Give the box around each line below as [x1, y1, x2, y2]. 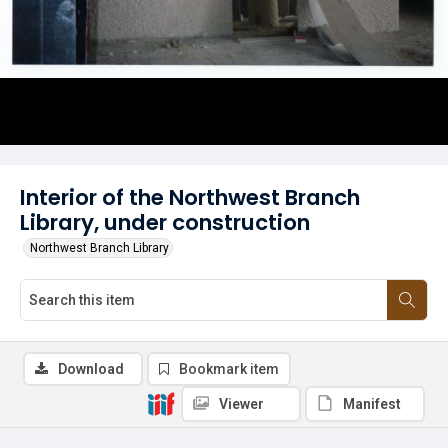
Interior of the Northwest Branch [20, 182, 360, 213]
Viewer [219, 396, 264, 412]
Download [58, 361, 124, 377]
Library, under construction [20, 207, 310, 238]
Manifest [343, 396, 401, 412]
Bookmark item [179, 361, 279, 377]
